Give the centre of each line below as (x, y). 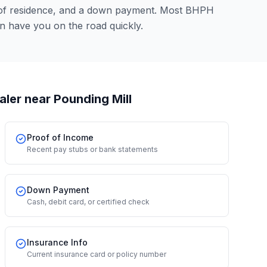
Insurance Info (57, 242)
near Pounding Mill (77, 99)
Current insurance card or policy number (97, 254)
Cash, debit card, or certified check (88, 202)
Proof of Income (60, 137)
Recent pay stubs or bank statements (92, 149)
